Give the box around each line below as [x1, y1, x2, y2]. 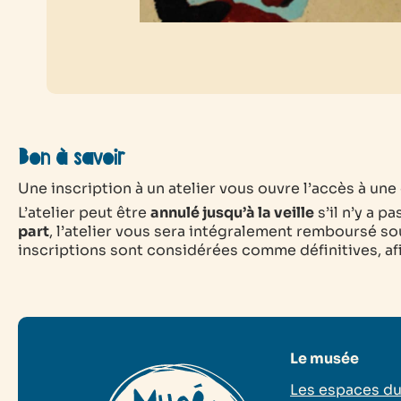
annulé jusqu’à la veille [150, 203, 314, 223]
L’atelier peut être [18, 203, 150, 223]
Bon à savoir [18, 143, 125, 173]
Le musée [290, 349, 360, 369]
